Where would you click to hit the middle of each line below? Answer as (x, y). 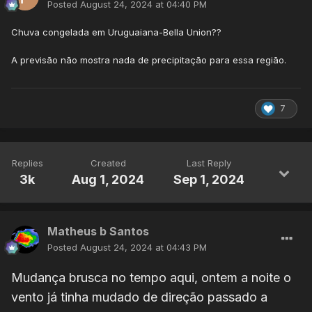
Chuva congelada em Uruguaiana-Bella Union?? (116, 32)
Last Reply (209, 163)
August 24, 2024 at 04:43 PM (143, 248)
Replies (27, 163)
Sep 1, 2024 (209, 180)
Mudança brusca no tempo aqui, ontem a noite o (151, 278)
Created (108, 163)
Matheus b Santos (98, 232)
